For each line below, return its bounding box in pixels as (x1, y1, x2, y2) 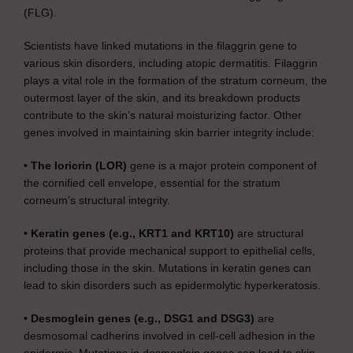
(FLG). (24, 6, 57, 19)
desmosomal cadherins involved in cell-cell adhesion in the (24, 329, 315, 342)
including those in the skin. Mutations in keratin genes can (24, 262, 311, 274)
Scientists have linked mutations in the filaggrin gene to (24, 39, 297, 52)
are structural (234, 227, 303, 240)
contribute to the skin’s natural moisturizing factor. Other (24, 109, 302, 121)
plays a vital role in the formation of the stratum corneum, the (24, 74, 327, 87)
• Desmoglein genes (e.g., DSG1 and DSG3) (24, 312, 255, 325)
